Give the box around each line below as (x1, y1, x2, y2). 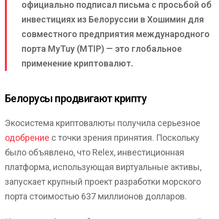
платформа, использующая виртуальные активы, (5, 161, 201, 172)
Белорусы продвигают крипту (5, 91, 147, 106)
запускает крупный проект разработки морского (5, 176, 201, 187)
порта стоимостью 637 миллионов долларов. (5, 191, 187, 201)
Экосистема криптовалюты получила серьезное (5, 117, 200, 128)
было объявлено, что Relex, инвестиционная (5, 147, 184, 157)
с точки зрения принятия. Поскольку (49, 132, 199, 143)
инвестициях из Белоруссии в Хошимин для (22, 14, 204, 25)
